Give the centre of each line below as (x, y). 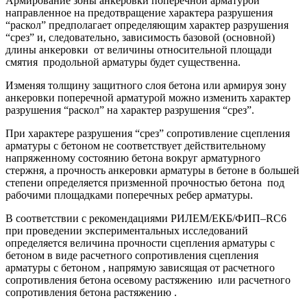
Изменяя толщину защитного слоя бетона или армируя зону (146, 85)
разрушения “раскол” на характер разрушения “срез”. (130, 110)
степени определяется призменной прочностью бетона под (145, 182)
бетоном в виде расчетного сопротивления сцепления (132, 255)
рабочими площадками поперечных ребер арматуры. (129, 195)
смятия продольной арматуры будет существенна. (123, 62)
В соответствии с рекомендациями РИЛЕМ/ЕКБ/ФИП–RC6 (146, 218)
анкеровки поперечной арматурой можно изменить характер (148, 97)
